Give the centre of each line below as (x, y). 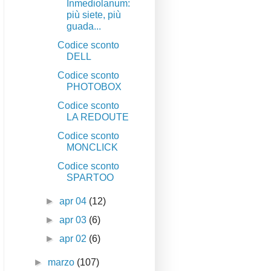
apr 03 (74, 220)
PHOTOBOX (94, 87)
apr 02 (74, 239)
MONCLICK (93, 148)
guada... (84, 27)
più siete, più (94, 15)
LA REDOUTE (98, 117)
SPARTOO (90, 178)
